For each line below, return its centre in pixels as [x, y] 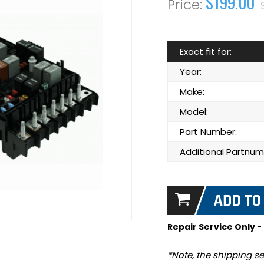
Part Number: [208, 132]
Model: [194, 112]
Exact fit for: [206, 52]
